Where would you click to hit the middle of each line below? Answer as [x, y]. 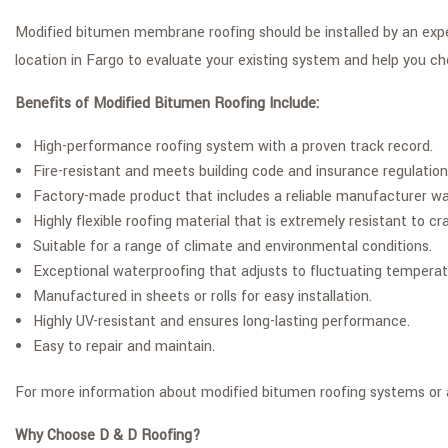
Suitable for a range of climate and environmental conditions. [232, 246]
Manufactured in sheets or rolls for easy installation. [202, 296]
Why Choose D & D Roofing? [108, 435]
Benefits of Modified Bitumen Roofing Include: [167, 103]
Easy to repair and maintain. [123, 346]
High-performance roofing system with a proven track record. [232, 146]
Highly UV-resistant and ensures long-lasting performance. [221, 321]
